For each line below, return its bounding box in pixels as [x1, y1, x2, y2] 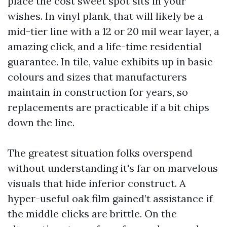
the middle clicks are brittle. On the [8, 207, 177, 220]
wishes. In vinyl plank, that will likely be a [8, 10, 203, 22]
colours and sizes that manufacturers [8, 70, 187, 83]
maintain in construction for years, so [8, 86, 188, 98]
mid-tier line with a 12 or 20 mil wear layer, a [8, 25, 219, 37]
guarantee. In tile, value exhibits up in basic [8, 55, 213, 68]
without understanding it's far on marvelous [8, 162, 218, 174]
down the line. [8, 116, 74, 129]
